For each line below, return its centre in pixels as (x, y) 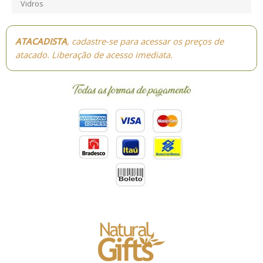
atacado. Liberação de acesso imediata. (94, 54)
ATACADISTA (41, 41)
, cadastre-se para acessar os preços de (145, 41)
